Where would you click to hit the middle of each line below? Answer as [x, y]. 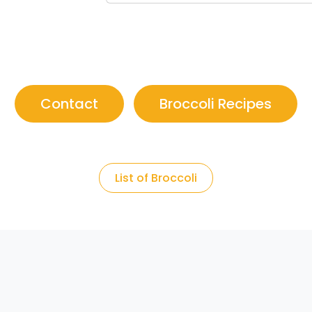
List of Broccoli [156, 178]
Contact [69, 104]
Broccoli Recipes [216, 104]
